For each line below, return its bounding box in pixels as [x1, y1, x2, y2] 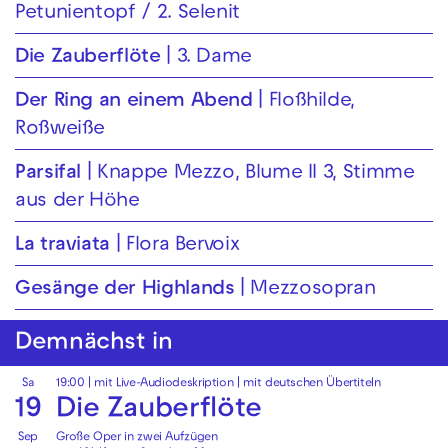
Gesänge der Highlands [15, 281, 235, 300]
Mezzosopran [250, 281, 376, 300]
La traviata [15, 237, 111, 256]
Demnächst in [15, 333, 173, 356]
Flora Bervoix [125, 237, 240, 256]
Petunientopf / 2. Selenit [15, 5, 240, 24]
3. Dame [176, 49, 253, 68]
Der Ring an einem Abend [15, 93, 253, 112]
